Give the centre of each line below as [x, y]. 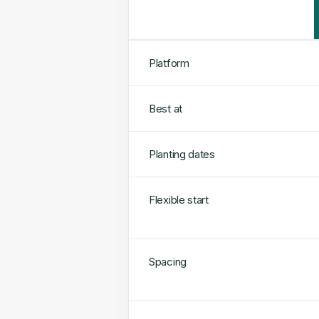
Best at [166, 109]
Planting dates [182, 154]
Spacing [168, 262]
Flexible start [179, 200]
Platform [169, 63]
